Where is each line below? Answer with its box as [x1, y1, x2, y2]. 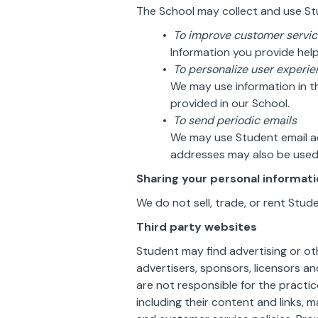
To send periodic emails [172, 113, 297, 128]
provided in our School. [170, 96, 290, 111]
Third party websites [136, 219, 257, 234]
